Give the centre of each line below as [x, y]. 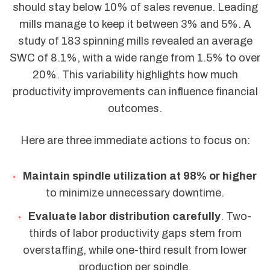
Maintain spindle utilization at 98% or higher [140, 176]
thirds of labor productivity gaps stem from [135, 233]
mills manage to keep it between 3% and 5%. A [135, 24]
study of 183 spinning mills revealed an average [135, 41]
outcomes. [135, 109]
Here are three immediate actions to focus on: [135, 141]
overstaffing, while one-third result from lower [135, 250]
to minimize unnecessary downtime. [135, 193]
